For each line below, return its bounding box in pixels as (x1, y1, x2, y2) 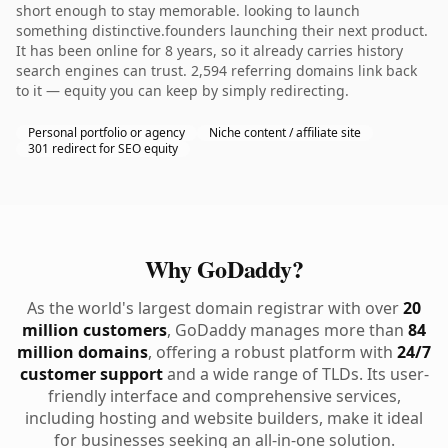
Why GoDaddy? (144, 251, 304, 286)
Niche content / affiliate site (209, 124, 361, 141)
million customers (22, 319, 167, 341)
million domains (17, 341, 148, 363)
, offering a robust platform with (148, 341, 397, 363)
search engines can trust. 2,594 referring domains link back (16, 61, 417, 80)
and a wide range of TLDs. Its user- (162, 363, 429, 385)
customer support (19, 363, 163, 385)
